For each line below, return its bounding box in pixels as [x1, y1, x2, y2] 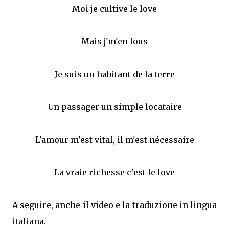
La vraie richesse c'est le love [54, 167, 175, 177]
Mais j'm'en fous [81, 36, 148, 47]
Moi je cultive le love [72, 3, 157, 14]
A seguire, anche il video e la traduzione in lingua [12, 199, 217, 210]
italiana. [12, 216, 46, 226]
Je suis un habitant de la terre [54, 68, 175, 79]
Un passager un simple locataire [47, 101, 182, 112]
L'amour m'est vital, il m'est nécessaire [35, 134, 194, 145]
